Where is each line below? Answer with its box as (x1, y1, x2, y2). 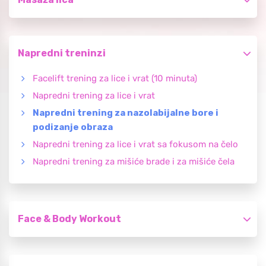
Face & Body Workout (18, 213, 121, 225)
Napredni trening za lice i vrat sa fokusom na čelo (33, 139, 238, 150)
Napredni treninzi (18, 47, 106, 59)
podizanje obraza (33, 122, 113, 133)
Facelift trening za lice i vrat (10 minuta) (33, 73, 197, 84)
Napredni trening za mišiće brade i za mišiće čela (33, 156, 235, 167)
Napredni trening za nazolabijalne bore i (33, 107, 218, 119)
